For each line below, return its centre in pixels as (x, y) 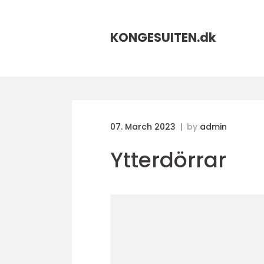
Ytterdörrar (168, 160)
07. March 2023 (144, 127)
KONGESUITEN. (155, 37)
